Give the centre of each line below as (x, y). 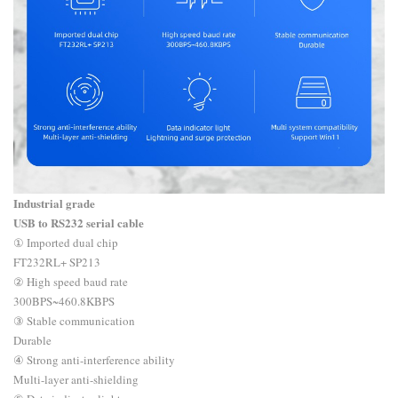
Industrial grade (54, 203)
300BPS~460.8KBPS (64, 302)
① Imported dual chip (66, 243)
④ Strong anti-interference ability (94, 360)
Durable (32, 341)
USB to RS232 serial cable (79, 223)
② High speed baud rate (71, 282)
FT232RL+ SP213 (57, 263)
